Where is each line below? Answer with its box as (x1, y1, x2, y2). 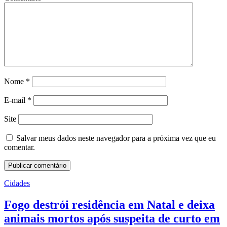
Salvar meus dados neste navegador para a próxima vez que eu (16, 134, 216, 143)
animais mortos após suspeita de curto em (4, 211, 220, 225)
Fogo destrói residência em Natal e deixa (4, 198, 215, 211)
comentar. (4, 143, 35, 152)
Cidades (4, 179, 30, 188)
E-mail (4, 96, 27, 105)
